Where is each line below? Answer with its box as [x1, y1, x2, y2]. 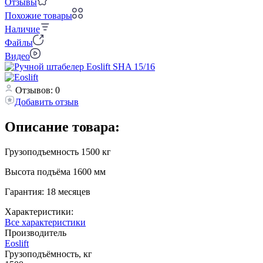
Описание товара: [5, 119, 120, 134]
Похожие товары [5, 10, 72, 21]
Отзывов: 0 [15, 85, 60, 95]
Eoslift [5, 238, 29, 248]
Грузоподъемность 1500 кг [5, 146, 111, 157]
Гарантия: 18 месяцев [5, 186, 90, 197]
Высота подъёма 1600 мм [5, 166, 106, 177]
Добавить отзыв [15, 96, 79, 107]
